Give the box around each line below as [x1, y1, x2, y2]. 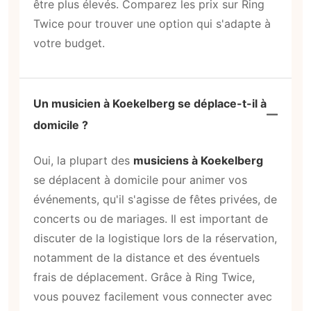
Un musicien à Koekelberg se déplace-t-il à [33, 96, 267, 111]
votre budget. [33, 35, 105, 50]
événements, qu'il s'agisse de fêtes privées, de [33, 192, 277, 206]
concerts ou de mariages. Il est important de [33, 212, 268, 226]
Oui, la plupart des [33, 153, 133, 167]
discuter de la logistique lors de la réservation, [33, 231, 277, 245]
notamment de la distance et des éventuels [33, 251, 260, 264]
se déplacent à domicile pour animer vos [33, 173, 247, 187]
